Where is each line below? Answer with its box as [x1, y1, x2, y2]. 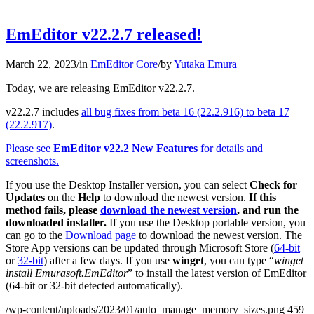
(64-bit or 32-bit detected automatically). [6, 279, 183, 292]
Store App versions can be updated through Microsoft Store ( [6, 241, 274, 254]
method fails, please [6, 203, 100, 216]
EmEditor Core [90, 57, 158, 70]
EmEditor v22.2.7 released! [6, 25, 202, 43]
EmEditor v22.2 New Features [53, 142, 198, 154]
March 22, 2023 [6, 57, 76, 70]
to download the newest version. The [136, 228, 302, 241]
